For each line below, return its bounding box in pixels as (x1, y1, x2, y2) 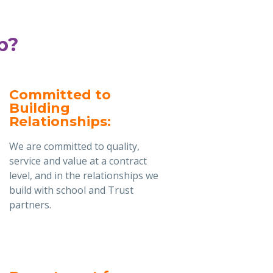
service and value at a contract (9, 154, 147, 168)
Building (9, 100, 70, 117)
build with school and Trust (9, 183, 133, 197)
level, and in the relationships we (9, 168, 158, 182)
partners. (9, 197, 51, 211)
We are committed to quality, (9, 139, 140, 153)
